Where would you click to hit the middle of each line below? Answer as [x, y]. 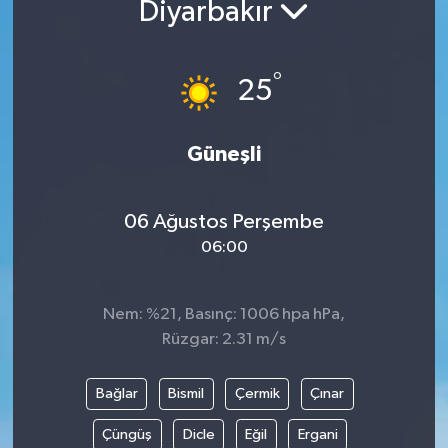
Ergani [317, 434]
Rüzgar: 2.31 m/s [224, 340]
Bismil [186, 393]
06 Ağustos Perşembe [224, 221]
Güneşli [224, 155]
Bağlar [116, 393]
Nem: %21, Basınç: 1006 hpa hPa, [224, 315]
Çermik [257, 393]
